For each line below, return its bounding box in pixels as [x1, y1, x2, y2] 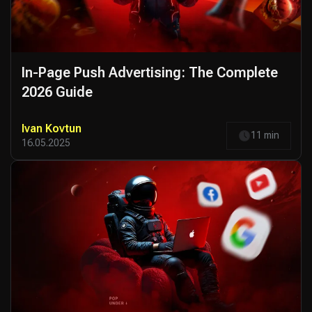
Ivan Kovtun [22, 122, 81, 136]
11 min [251, 130, 279, 141]
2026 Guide [22, 83, 93, 100]
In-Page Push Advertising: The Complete [22, 63, 278, 81]
